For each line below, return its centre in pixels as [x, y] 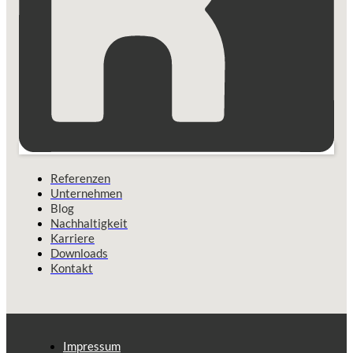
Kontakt [72, 268]
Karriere [72, 238]
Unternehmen [86, 193]
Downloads [79, 253]
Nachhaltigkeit [89, 223]
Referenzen [80, 178]
